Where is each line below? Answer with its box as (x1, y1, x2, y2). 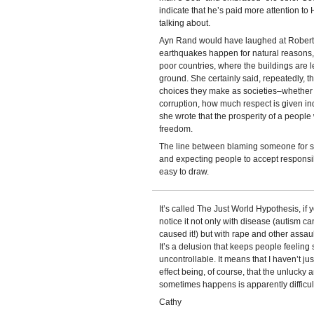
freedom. (158, 124, 193, 134)
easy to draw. (158, 167, 209, 177)
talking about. (158, 18, 210, 28)
